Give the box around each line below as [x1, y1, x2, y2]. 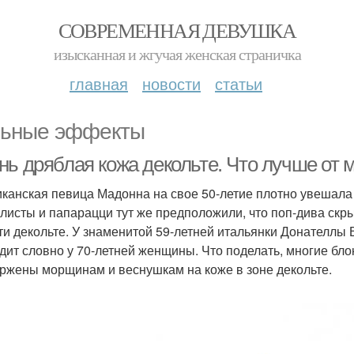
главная [70, 72, 128, 95]
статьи [215, 72, 262, 95]
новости [142, 72, 201, 95]
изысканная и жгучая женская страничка [53, 43, 301, 65]
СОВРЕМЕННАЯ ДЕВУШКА [58, 17, 296, 43]
